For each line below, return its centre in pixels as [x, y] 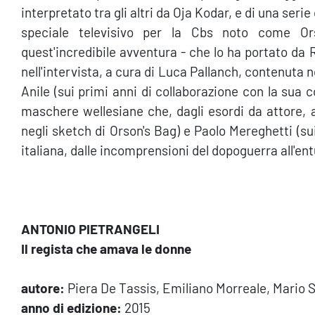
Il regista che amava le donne [106, 248]
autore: [43, 288]
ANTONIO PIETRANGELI [90, 229]
